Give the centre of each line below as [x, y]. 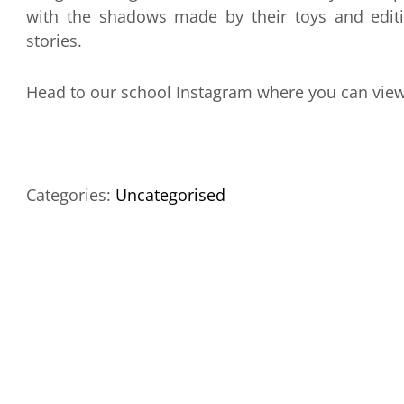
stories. [54, 40]
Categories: [71, 194]
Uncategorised [170, 194]
